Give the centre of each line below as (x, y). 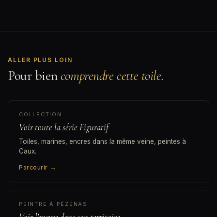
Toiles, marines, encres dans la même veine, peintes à (102, 142)
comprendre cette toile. (112, 76)
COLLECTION (40, 115)
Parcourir (34, 168)
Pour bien (34, 76)
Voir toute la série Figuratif (64, 127)
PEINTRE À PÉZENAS (53, 204)
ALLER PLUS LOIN (40, 60)
